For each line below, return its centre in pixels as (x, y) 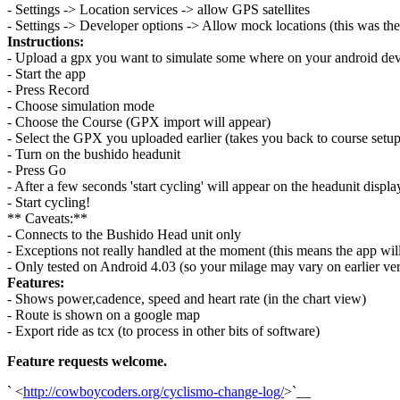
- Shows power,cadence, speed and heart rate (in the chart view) (187, 299)
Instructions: (46, 42)
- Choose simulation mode (81, 106)
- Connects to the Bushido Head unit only (124, 235)
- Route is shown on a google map (104, 315)
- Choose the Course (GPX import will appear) (139, 122)
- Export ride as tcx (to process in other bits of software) (163, 331)
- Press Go (37, 171)
